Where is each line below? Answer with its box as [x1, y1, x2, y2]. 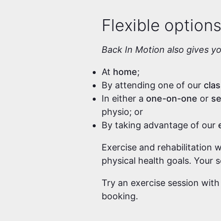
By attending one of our [102, 80, 204, 91]
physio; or [102, 107, 144, 117]
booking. [102, 191, 141, 202]
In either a [102, 93, 147, 104]
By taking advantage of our [102, 120, 219, 131]
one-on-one [146, 93, 198, 104]
